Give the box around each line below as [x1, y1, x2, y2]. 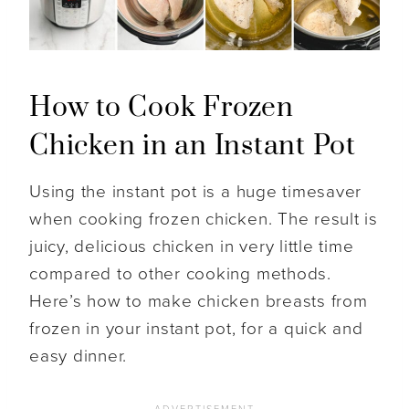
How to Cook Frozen [29, 90, 294, 126]
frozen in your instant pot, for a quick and [29, 319, 363, 340]
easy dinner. [29, 346, 128, 367]
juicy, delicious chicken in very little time [29, 236, 354, 257]
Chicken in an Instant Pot [29, 129, 357, 164]
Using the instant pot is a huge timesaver [29, 182, 362, 203]
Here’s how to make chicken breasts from [29, 291, 368, 312]
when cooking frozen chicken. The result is [29, 209, 378, 230]
